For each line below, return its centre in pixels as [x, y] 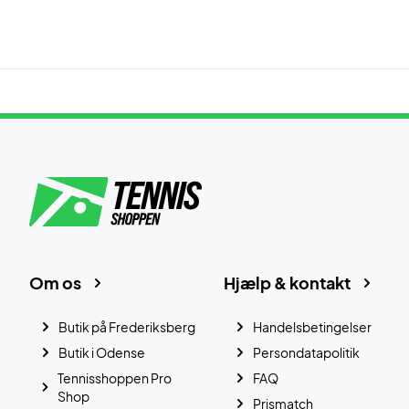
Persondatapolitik [306, 352]
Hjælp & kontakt [287, 283]
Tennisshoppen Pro [114, 378]
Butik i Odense [102, 352]
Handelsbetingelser [312, 327]
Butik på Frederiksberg [127, 327]
